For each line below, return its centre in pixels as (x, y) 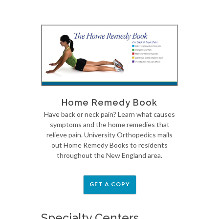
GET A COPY (109, 184)
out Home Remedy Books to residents (109, 145)
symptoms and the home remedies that (109, 125)
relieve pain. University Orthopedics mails (109, 135)
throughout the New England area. (109, 155)
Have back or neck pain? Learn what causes (109, 114)
